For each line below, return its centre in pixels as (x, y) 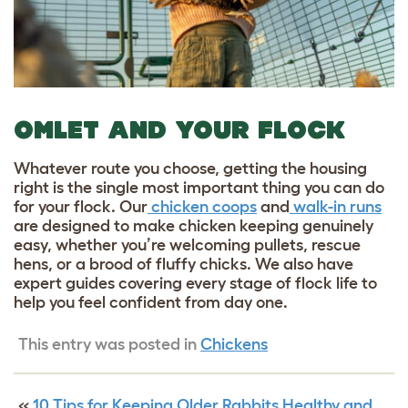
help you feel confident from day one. (151, 302)
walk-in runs (336, 206)
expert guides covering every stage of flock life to (195, 283)
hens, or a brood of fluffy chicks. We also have (184, 264)
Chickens (234, 344)
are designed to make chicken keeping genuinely (194, 225)
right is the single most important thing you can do (199, 187)
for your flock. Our (81, 206)
